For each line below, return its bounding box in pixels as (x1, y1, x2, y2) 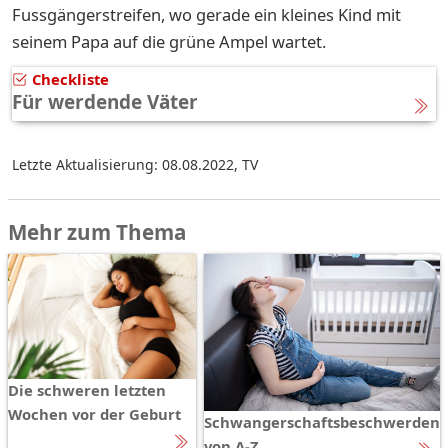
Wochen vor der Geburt (8, 404, 181, 425)
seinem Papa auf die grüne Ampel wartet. (12, 29, 330, 53)
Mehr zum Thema (8, 217, 186, 246)
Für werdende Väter (12, 88, 198, 115)
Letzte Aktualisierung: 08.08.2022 (12, 154, 234, 174)
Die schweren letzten (8, 380, 166, 401)
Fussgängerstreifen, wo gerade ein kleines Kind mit (12, 2, 401, 26)
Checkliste (31, 68, 109, 89)
